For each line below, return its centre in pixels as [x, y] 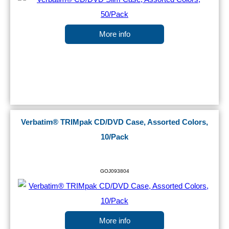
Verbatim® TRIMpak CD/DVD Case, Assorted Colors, [114, 122]
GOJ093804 [114, 171]
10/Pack [114, 137]
